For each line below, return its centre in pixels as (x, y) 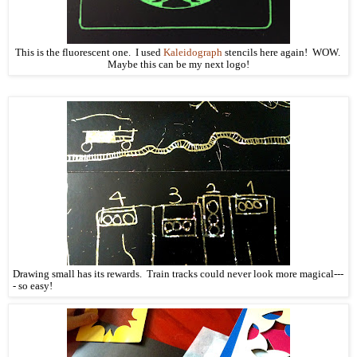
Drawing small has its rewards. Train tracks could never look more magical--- (178, 274)
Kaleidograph (192, 52)
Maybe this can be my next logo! (178, 64)
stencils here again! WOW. (282, 52)
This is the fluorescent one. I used (89, 52)
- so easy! (33, 286)
